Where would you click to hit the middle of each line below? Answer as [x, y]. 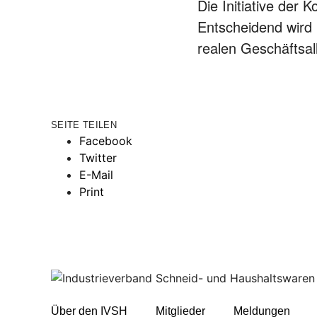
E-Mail [96, 175]
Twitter [98, 158]
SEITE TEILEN [84, 125]
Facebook [106, 141]
